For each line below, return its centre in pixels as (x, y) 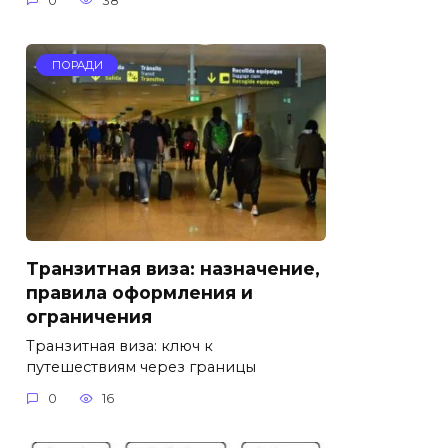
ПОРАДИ (77, 65)
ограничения (89, 316)
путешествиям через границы (141, 366)
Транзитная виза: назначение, (173, 268)
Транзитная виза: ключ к (119, 345)
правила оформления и (139, 292)
